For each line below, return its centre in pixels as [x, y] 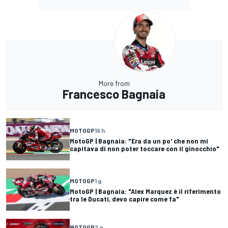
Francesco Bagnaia [114, 94]
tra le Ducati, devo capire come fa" [124, 198]
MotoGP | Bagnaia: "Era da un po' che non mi [139, 140]
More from [114, 83]
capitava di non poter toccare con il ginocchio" [145, 148]
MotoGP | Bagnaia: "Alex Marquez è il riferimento [145, 191]
